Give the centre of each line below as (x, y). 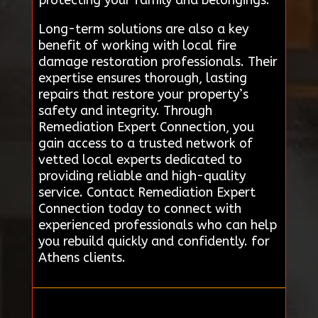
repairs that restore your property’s (143, 94)
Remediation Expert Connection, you (146, 127)
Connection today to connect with (139, 208)
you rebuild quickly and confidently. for (154, 241)
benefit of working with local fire (137, 45)
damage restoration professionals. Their (158, 61)
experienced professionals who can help (157, 225)
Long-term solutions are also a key (143, 29)
